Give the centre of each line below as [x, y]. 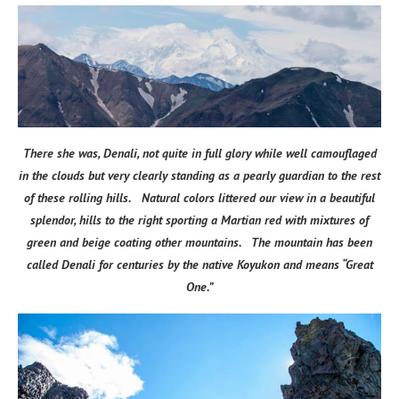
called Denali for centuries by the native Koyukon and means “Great [199, 265]
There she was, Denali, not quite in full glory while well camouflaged [199, 154]
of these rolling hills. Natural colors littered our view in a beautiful [199, 198]
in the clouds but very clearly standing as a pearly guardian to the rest [199, 176]
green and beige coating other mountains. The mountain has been [199, 243]
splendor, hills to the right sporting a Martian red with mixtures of [199, 220]
